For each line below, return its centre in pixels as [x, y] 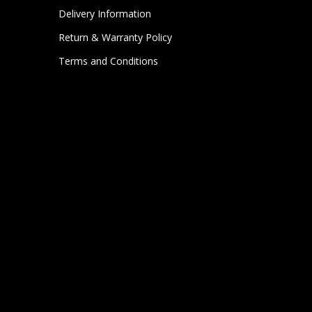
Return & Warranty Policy [116, 37]
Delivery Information [105, 14]
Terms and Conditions [109, 61]
